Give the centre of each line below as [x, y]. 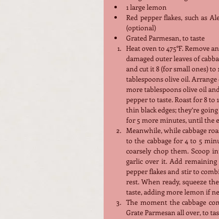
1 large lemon [146, 7]
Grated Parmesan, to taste [165, 38]
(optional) [141, 27]
